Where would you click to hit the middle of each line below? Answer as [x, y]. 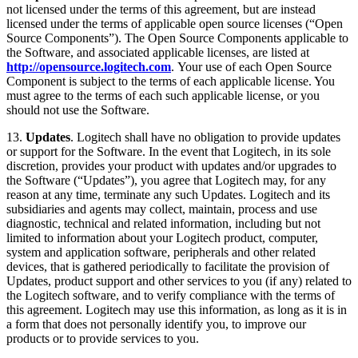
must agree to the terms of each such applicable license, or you [163, 96]
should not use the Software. [78, 110]
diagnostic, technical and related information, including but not [163, 224]
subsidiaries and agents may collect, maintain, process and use [162, 209]
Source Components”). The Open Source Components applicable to [177, 38]
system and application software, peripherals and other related [161, 253]
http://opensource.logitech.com [89, 67]
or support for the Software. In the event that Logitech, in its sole [169, 152]
